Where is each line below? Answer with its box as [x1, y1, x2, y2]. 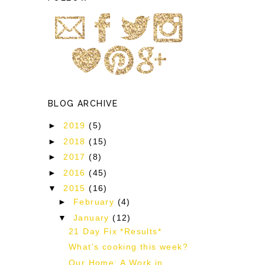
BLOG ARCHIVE [48, 98, 118, 108]
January [73, 212, 113, 222]
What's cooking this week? [68, 242, 188, 252]
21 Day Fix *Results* [68, 226, 161, 236]
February [73, 197, 118, 207]
